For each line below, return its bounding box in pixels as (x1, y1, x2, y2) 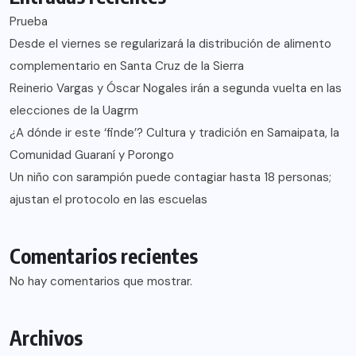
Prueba (10, 13, 48, 29)
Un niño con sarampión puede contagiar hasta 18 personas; (10, 168, 331, 185)
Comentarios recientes (10, 242, 198, 269)
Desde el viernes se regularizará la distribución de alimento (10, 35, 331, 52)
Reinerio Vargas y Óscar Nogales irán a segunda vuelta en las (10, 79, 342, 96)
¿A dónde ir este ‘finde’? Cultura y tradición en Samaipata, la (10, 124, 339, 141)
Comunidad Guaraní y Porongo (10, 146, 174, 163)
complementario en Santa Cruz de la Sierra (10, 57, 244, 74)
